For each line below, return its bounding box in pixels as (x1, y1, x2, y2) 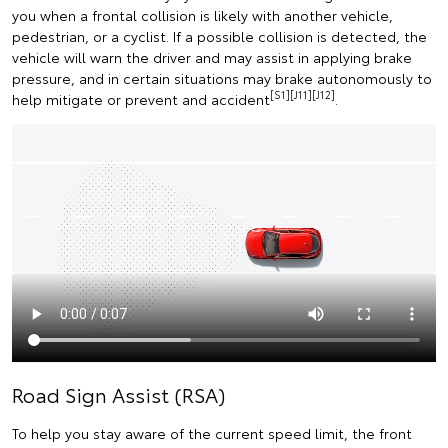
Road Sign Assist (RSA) (12, 380, 225, 408)
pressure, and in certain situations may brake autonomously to (12, 67, 432, 88)
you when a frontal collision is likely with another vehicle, (12, 4, 393, 25)
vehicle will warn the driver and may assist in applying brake (12, 46, 412, 67)
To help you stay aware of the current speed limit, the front (12, 423, 412, 443)
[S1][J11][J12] (270, 87, 335, 103)
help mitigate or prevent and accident (12, 88, 270, 109)
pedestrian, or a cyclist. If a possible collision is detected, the (12, 25, 427, 46)
